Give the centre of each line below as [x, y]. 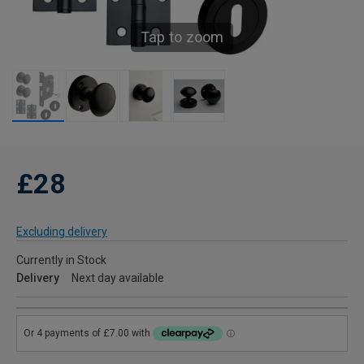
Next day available [118, 278]
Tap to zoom [182, 37]
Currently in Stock [61, 260]
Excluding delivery [62, 232]
